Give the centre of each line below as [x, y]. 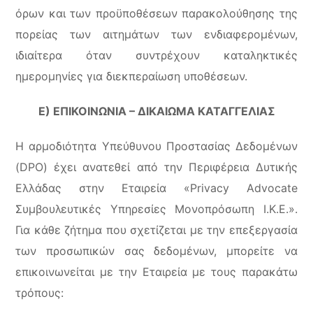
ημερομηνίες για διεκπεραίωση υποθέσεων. [132, 76]
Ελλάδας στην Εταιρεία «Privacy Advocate [156, 188]
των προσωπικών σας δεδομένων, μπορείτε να [156, 251]
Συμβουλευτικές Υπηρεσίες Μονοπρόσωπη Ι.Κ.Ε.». [156, 209]
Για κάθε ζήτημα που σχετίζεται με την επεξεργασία [156, 230]
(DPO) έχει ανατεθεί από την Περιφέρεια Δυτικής [156, 167]
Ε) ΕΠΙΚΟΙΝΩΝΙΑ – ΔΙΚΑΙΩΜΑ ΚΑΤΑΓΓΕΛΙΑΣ [156, 111]
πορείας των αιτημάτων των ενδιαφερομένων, [156, 34]
